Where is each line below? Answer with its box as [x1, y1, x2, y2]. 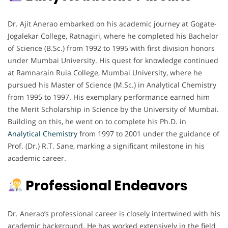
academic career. [8, 153, 66, 163]
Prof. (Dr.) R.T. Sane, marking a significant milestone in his [8, 140, 205, 151]
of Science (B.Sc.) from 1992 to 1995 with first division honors [8, 43, 215, 53]
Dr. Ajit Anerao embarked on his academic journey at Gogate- [8, 18, 217, 28]
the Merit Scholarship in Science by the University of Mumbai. [8, 104, 219, 114]
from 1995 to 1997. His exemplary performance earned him [8, 92, 210, 102]
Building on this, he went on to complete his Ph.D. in [8, 116, 186, 126]
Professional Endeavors [22, 176, 187, 195]
